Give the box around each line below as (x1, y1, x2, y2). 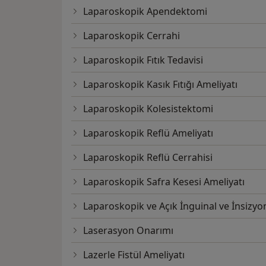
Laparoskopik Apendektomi (83, 5, 207, 18)
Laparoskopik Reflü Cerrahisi (83, 151, 213, 164)
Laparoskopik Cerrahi (83, 29, 180, 43)
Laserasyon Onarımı (83, 224, 173, 237)
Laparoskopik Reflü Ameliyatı (83, 126, 213, 140)
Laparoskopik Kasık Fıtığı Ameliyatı (83, 78, 237, 91)
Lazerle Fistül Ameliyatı (83, 248, 185, 262)
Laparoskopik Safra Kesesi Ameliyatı (83, 175, 245, 189)
